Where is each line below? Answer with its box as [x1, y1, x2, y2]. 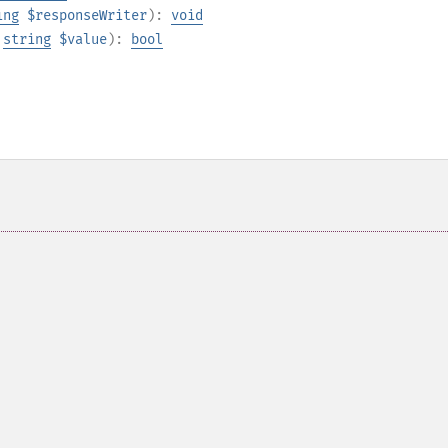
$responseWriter [27, 7, 147, 24]
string [3, 31, 51, 48]
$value [59, 31, 107, 48]
